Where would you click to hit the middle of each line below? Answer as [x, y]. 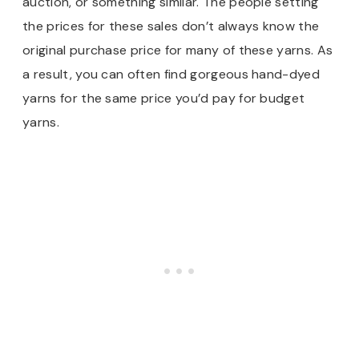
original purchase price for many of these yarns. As [178, 50]
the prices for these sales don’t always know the [171, 26]
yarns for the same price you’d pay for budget [164, 99]
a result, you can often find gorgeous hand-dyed [171, 75]
